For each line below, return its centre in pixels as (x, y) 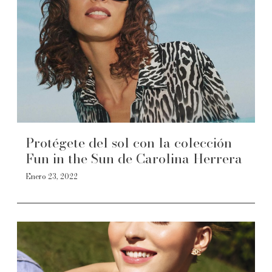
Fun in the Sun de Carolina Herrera (134, 158)
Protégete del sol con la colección (129, 143)
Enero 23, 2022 (52, 176)
